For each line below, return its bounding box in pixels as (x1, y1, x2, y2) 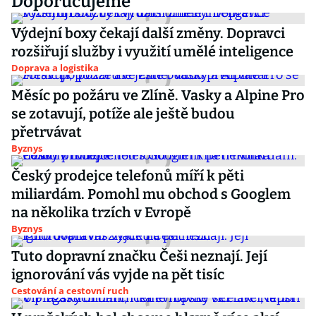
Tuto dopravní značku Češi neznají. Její (11, 248, 267, 265)
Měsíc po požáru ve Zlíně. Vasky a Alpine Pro (11, 87, 305, 104)
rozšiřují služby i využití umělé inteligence (11, 43, 293, 60)
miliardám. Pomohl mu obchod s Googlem (11, 186, 291, 202)
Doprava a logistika (11, 61, 99, 74)
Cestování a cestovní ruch (11, 284, 129, 297)
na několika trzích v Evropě (11, 204, 191, 221)
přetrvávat (11, 123, 82, 140)
